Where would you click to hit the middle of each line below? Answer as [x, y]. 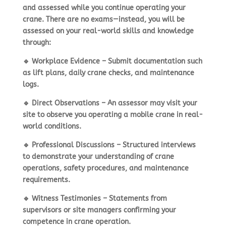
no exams [97, 19]
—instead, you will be [149, 19]
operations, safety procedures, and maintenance [105, 168]
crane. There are [51, 19]
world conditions [51, 126]
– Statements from [134, 198]
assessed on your [52, 31]
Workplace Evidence [66, 61]
